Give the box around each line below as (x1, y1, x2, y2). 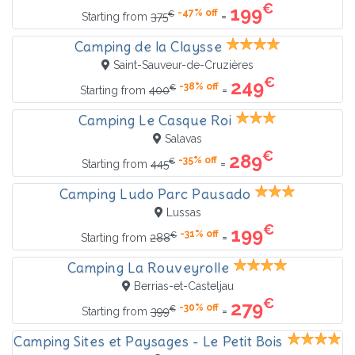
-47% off (177, 7, 218, 19)
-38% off (179, 81, 219, 93)
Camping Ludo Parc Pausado (59, 185, 251, 204)
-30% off (178, 302, 219, 314)
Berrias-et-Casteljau (133, 280, 234, 293)
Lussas (166, 206, 201, 219)
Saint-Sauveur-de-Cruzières (113, 59, 254, 72)
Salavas (165, 132, 202, 146)
